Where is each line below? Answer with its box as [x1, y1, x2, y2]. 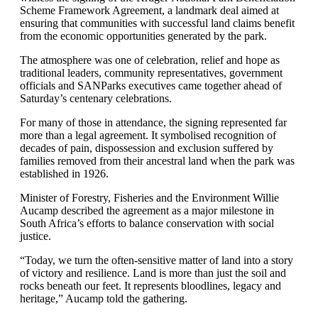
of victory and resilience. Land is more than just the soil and [20, 267, 286, 279]
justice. [20, 230, 51, 242]
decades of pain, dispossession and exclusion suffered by [20, 142, 273, 154]
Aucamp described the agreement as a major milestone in [20, 204, 274, 216]
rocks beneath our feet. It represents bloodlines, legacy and [20, 280, 281, 292]
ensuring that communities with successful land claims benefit [20, 17, 295, 29]
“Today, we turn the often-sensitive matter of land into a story [20, 254, 293, 266]
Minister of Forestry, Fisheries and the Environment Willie [20, 192, 279, 204]
